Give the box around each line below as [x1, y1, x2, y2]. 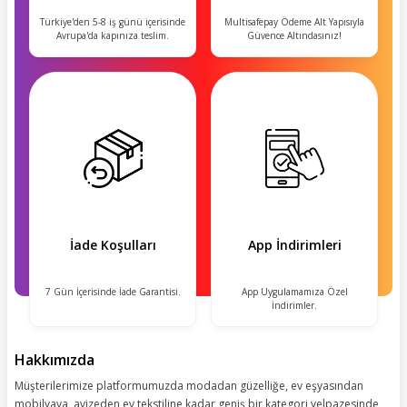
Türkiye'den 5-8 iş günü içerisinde [40, 15, 185, 28]
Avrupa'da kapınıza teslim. [56, 28, 169, 42]
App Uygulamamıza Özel [241, 284, 348, 298]
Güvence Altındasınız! [247, 28, 342, 42]
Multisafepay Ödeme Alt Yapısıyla [224, 15, 364, 28]
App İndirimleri [247, 235, 342, 253]
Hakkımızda [15, 349, 94, 370]
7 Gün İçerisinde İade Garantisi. [45, 284, 181, 298]
